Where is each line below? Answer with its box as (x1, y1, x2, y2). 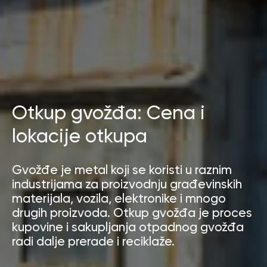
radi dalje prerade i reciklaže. (12, 233, 175, 249)
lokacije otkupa (12, 124, 147, 147)
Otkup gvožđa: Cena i (12, 101, 205, 124)
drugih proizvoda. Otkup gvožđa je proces (12, 204, 252, 220)
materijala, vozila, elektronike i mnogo (12, 190, 226, 206)
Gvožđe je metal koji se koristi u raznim (12, 162, 232, 177)
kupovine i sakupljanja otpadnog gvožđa (12, 219, 244, 234)
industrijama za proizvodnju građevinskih (12, 176, 242, 191)
